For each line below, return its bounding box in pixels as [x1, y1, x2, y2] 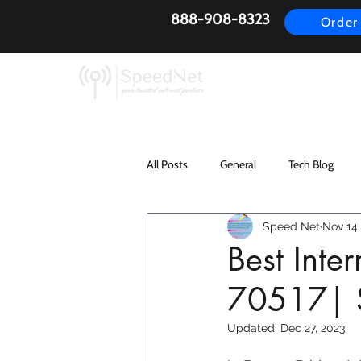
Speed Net [263, 219, 320, 233]
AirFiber [258, 73, 298, 86]
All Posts [147, 156, 188, 172]
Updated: [227, 322, 280, 335]
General [220, 156, 256, 172]
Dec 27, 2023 [280, 322, 345, 335]
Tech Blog [288, 156, 334, 172]
